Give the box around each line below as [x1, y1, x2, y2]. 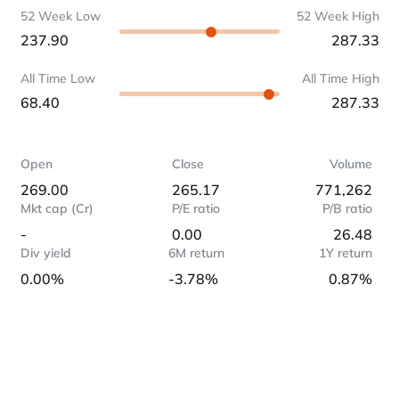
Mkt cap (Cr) [20, 200, 94, 216]
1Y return [318, 245, 372, 261]
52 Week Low [20, 8, 101, 24]
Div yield [20, 245, 71, 261]
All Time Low [20, 70, 95, 86]
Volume [329, 156, 372, 172]
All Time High [301, 70, 379, 86]
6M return [167, 245, 224, 261]
